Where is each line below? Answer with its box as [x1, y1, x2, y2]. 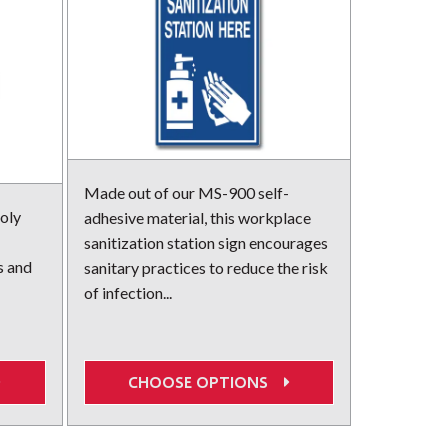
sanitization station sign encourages [83, 233, 328, 253]
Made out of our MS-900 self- [83, 183, 289, 203]
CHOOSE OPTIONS [127, 372, 276, 392]
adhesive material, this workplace [83, 208, 311, 228]
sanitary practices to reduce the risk [83, 258, 328, 278]
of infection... [83, 283, 172, 303]
